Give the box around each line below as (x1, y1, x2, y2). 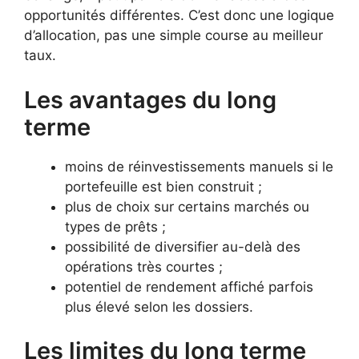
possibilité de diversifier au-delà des (65, 238, 301, 255)
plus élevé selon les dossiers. (65, 298, 253, 315)
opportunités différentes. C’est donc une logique (24, 7, 334, 24)
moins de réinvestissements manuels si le (65, 158, 333, 175)
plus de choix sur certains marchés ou (65, 198, 309, 215)
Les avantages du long (24, 85, 276, 114)
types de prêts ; (65, 218, 166, 235)
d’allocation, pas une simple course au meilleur (24, 27, 323, 44)
